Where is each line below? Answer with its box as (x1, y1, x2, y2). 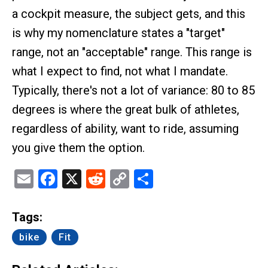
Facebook (57, 167, 137, 190)
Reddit (105, 167, 158, 190)
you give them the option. (12, 141, 145, 155)
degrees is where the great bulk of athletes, (12, 102, 239, 117)
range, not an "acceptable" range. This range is (12, 45, 252, 59)
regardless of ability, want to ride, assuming (12, 121, 239, 136)
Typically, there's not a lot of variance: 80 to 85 (12, 83, 255, 98)
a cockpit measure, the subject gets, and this (12, 7, 245, 21)
